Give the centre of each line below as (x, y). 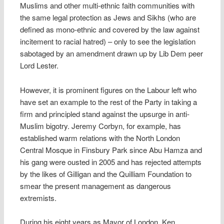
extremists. (38, 197)
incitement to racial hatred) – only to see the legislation (108, 41)
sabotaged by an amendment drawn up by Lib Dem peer (112, 53)
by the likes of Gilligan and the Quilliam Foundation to (106, 173)
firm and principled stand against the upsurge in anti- (105, 113)
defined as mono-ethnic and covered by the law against (110, 29)
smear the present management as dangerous (96, 185)
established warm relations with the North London (100, 137)
